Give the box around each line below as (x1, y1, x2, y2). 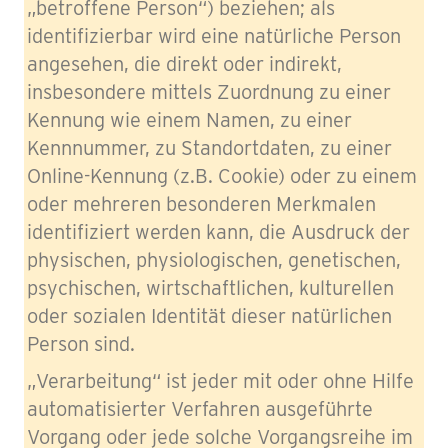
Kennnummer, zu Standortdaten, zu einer (27, 135, 392, 160)
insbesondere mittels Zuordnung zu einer (27, 79, 391, 104)
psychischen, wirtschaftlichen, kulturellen (27, 275, 394, 300)
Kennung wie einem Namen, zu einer (27, 107, 352, 132)
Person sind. (27, 331, 135, 356)
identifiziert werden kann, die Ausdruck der (27, 219, 410, 244)
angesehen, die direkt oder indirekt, (27, 51, 342, 76)
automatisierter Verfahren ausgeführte (27, 397, 373, 421)
